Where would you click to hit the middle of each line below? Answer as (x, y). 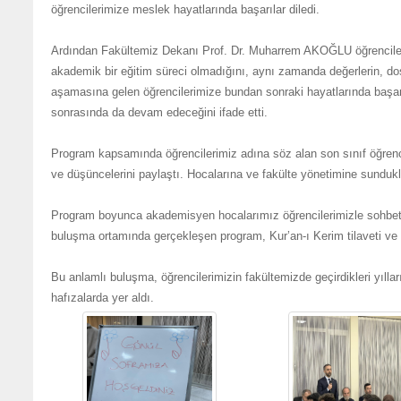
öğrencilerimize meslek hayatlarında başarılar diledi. (185, 9)
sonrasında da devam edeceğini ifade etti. (159, 112)
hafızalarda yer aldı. (102, 298)
